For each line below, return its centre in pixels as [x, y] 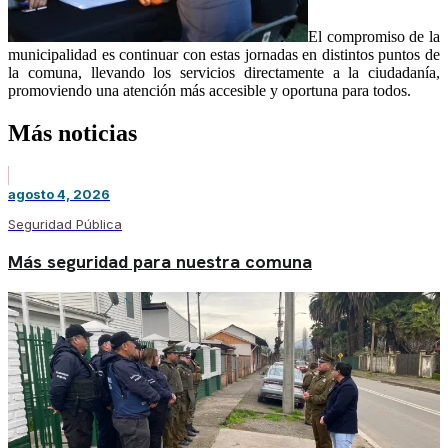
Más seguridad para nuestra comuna [160, 261]
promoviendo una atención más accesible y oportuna [173, 90]
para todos [372, 90]
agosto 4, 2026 [59, 193]
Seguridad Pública [65, 223]
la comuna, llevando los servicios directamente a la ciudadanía [222, 72]
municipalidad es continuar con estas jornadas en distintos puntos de [224, 54]
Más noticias [72, 132]
